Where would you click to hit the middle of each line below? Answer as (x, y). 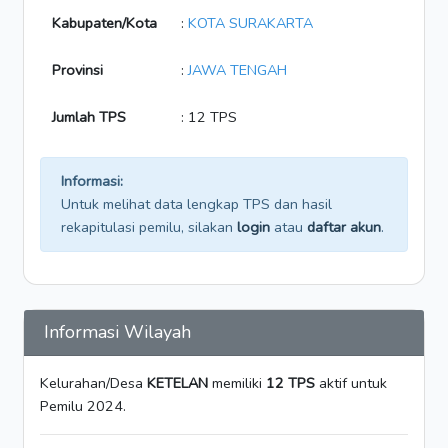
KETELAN (177, 383)
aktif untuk (351, 383)
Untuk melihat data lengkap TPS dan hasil (196, 204)
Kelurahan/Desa (93, 383)
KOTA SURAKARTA (250, 23)
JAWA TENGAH (237, 70)
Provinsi (77, 70)
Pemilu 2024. (83, 406)
